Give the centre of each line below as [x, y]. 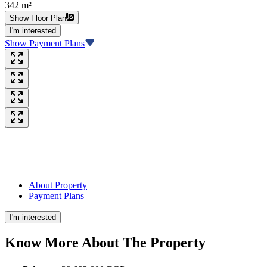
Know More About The [77, 243]
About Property [58, 185]
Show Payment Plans [45, 43]
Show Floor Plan [38, 18]
